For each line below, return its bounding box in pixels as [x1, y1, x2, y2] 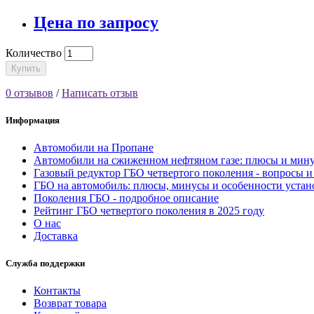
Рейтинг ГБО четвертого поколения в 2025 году [34, 204, 264, 217]
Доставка [34, 229, 78, 242]
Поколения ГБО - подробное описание [34, 191, 219, 204]
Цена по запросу [34, 13, 158, 32]
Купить [11, 62, 41, 74]
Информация [6, 114, 60, 125]
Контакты [34, 285, 81, 297]
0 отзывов [6, 86, 53, 99]
